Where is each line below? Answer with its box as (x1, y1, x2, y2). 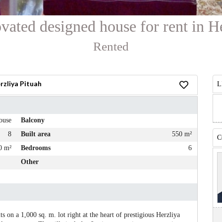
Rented (93, 39, 128, 53)
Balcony (20, 116, 44, 124)
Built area (20, 130, 50, 138)
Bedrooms (20, 144, 50, 152)
